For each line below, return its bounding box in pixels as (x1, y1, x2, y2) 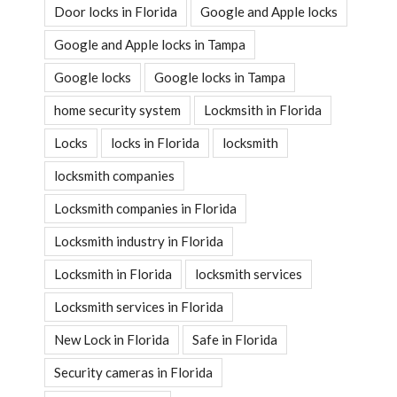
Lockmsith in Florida (204, 101, 322, 118)
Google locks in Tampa (154, 68, 285, 85)
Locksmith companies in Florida (54, 199, 237, 216)
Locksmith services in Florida (54, 298, 223, 315)
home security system (54, 101, 181, 118)
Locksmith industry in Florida (54, 232, 223, 249)
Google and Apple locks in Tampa (54, 35, 245, 52)
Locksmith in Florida (54, 265, 172, 282)
